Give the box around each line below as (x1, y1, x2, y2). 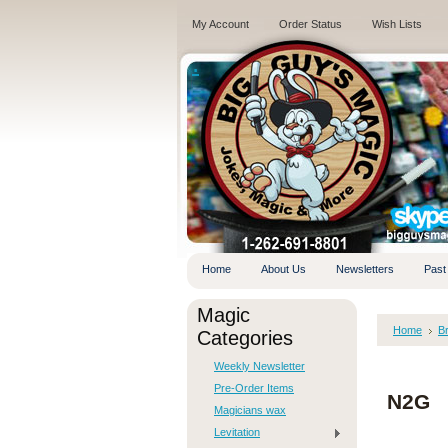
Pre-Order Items (214, 382, 294, 394)
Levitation (214, 426, 260, 438)
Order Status (279, 18, 342, 30)
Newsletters (336, 263, 394, 275)
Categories (197, 327, 293, 349)
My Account (192, 18, 249, 30)
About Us (261, 263, 306, 275)
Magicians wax (214, 404, 286, 416)
